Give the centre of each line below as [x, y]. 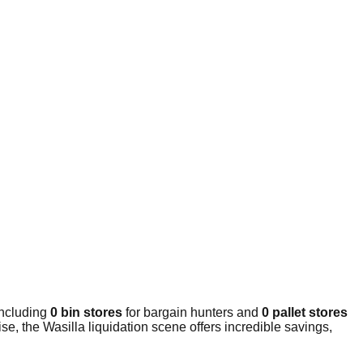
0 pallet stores [305, 313]
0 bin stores [86, 313]
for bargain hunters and [192, 313]
